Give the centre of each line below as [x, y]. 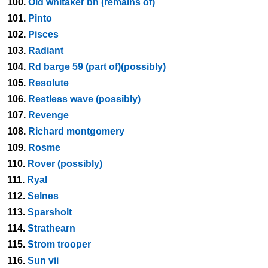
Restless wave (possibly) [84, 99]
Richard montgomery [76, 131]
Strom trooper [59, 244]
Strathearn [51, 228]
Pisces [43, 34]
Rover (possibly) [65, 164]
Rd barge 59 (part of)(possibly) [97, 67]
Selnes [43, 196]
